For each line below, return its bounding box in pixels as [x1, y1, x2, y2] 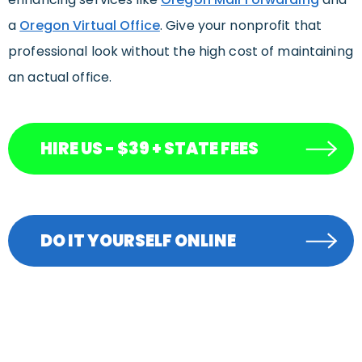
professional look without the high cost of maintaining [8, 42, 353, 61]
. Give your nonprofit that [159, 16, 322, 36]
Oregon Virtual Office [19, 16, 160, 36]
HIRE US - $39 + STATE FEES [40, 137, 259, 161]
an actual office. [8, 68, 112, 87]
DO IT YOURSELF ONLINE [40, 229, 236, 253]
